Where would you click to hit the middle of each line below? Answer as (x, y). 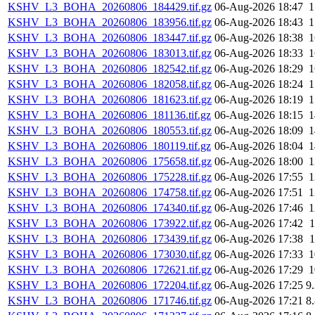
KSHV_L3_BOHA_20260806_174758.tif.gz (110, 193)
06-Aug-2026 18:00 (259, 162)
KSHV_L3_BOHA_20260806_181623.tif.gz (110, 100)
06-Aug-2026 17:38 (259, 239)
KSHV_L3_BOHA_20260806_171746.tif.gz (110, 301)
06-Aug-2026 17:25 (259, 285)
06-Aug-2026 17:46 (259, 208)
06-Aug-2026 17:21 (259, 301)
